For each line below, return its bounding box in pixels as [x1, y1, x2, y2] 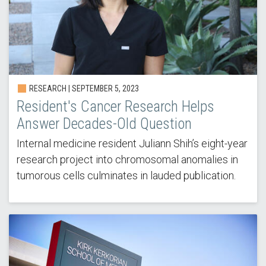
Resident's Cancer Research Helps [16, 97, 214, 115]
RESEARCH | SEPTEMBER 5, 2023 [27, 83, 139, 93]
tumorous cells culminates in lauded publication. [16, 169, 236, 182]
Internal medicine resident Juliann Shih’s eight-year [16, 137, 248, 150]
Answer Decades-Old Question [16, 115, 192, 132]
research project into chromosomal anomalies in [16, 153, 238, 166]
